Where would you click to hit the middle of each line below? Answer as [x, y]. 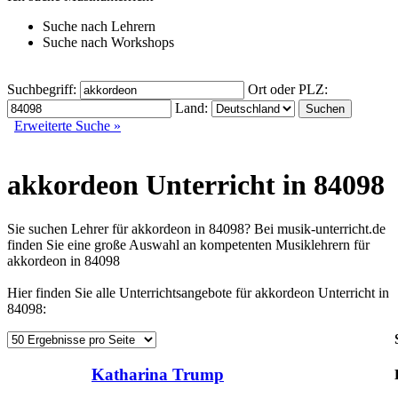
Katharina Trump [158, 374]
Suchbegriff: [44, 89]
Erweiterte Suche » [68, 126]
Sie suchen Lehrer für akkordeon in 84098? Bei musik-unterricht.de [196, 228]
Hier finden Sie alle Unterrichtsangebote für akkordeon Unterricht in [198, 292]
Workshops [143, 42]
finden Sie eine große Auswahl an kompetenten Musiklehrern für [188, 244]
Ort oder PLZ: [288, 89]
